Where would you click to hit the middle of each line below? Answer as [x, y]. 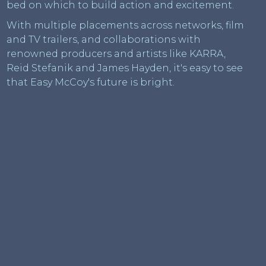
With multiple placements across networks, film [126, 26]
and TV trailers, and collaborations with [104, 40]
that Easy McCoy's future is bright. [91, 83]
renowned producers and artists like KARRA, [116, 54]
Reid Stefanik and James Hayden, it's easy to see [125, 68]
